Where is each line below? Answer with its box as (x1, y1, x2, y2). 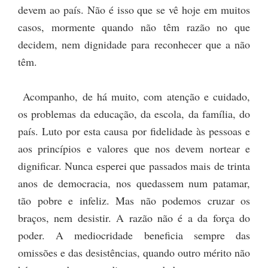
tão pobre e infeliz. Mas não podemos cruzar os (18, 193, 250, 208)
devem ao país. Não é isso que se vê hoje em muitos (18, 2, 250, 17)
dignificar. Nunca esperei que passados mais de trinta (18, 159, 250, 173)
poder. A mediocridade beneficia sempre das (18, 228, 250, 243)
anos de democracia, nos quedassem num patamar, (18, 176, 250, 191)
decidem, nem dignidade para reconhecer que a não (18, 37, 250, 52)
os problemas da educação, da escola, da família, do (18, 106, 250, 121)
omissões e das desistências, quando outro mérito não (18, 245, 250, 260)
